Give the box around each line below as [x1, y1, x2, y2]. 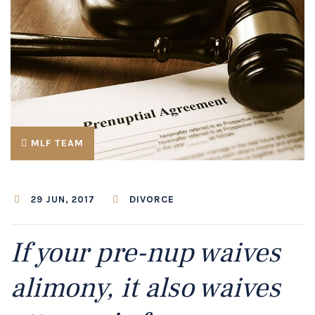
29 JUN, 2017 [30, 194, 95, 205]
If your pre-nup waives [11, 235, 281, 271]
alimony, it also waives [11, 270, 281, 307]
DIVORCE [126, 193, 175, 206]
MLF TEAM [31, 137, 84, 150]
